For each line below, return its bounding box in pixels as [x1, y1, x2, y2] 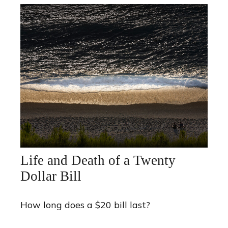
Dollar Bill [20, 168, 81, 184]
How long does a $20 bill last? [20, 199, 150, 211]
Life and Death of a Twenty [20, 153, 176, 168]
